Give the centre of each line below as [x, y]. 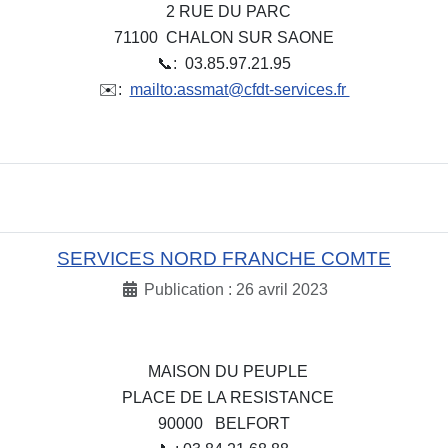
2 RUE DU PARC [224, 12]
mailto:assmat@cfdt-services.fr [239, 90]
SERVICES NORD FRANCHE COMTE [224, 259]
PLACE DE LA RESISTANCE [224, 397]
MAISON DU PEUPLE [224, 371]
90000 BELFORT [224, 423]
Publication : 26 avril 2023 [236, 290]
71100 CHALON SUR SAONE [224, 38]
